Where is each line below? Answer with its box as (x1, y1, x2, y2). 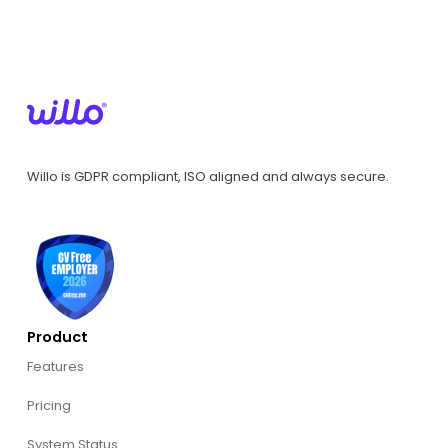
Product (26, 326, 88, 347)
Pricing (26, 396, 71, 416)
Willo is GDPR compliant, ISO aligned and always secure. (26, 166, 389, 186)
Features (26, 357, 84, 377)
